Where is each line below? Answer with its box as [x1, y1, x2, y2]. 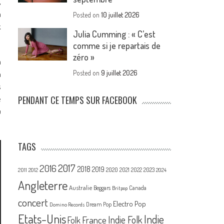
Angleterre [18, 177, 68, 193]
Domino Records [49, 201, 85, 208]
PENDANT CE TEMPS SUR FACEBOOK [18, 93, 137, 107]
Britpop [112, 184, 128, 192]
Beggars [93, 184, 111, 192]
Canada [129, 183, 147, 192]
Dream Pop [86, 200, 112, 208]
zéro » [73, 51, 95, 63]
